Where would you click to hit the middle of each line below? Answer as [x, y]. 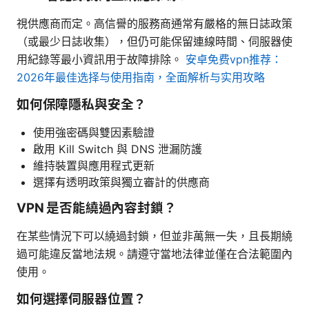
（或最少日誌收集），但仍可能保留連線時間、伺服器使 [154, 41]
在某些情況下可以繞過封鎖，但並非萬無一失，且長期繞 [154, 236]
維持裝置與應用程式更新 [94, 165]
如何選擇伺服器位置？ [82, 299]
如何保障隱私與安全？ [82, 104]
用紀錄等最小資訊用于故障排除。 [101, 59]
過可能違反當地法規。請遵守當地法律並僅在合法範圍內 [154, 253]
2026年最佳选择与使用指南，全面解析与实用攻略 [141, 77]
